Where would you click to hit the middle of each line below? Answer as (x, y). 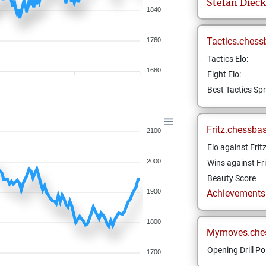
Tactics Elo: (227, 59)
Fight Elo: (224, 74)
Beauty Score (231, 178)
